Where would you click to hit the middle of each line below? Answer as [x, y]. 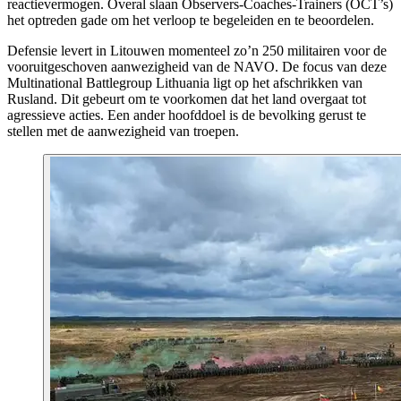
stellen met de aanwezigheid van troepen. [123, 132]
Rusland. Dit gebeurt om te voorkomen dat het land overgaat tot [187, 99]
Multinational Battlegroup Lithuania [108, 83]
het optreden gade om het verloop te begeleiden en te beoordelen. [191, 21]
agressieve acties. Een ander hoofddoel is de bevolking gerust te [187, 115]
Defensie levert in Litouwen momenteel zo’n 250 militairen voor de [197, 51]
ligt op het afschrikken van [286, 83]
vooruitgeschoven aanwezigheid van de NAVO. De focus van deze [197, 67]
